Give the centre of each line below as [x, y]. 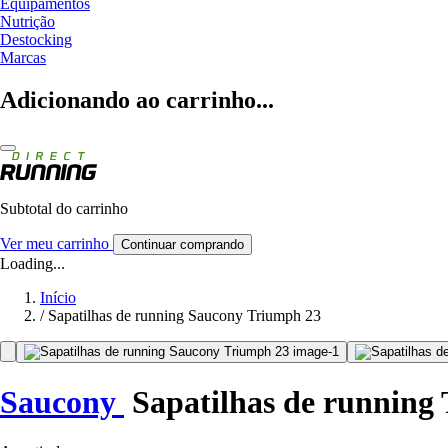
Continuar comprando [182, 244]
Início [58, 297]
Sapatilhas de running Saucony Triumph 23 [184, 315]
